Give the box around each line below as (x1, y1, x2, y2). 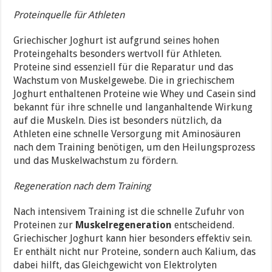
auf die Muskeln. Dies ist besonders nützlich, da (13, 114, 222, 126)
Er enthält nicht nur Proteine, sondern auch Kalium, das (13, 245, 256, 257)
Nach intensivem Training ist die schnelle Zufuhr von (13, 205, 245, 217)
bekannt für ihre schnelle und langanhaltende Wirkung (13, 101, 253, 113)
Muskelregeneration (75, 219, 172, 231)
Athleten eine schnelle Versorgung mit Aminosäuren (13, 127, 241, 140)
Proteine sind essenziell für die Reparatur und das (13, 61, 234, 73)
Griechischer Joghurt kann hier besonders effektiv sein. (13, 232, 253, 244)
